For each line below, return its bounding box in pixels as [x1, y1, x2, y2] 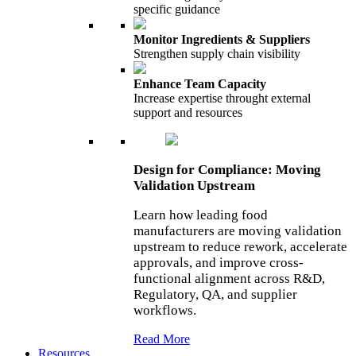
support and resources [133, 106, 242, 119]
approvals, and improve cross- [133, 255, 304, 270]
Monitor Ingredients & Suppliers [133, 33, 310, 46]
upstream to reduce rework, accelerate [133, 239, 347, 254]
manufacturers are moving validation [133, 223, 342, 238]
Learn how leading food [133, 207, 268, 222]
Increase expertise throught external [133, 91, 311, 105]
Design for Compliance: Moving [133, 162, 321, 177]
